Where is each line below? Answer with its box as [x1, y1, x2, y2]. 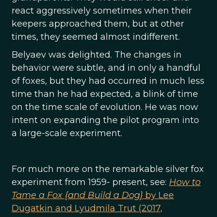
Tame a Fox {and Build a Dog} [12, 190, 145, 201]
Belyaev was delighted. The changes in [12, 49, 182, 60]
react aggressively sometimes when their [12, 5, 192, 16]
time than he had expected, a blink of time [12, 89, 198, 99]
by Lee [145, 190, 174, 201]
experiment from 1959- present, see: [12, 177, 169, 187]
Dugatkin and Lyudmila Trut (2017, [12, 203, 162, 214]
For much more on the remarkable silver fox [12, 164, 204, 174]
